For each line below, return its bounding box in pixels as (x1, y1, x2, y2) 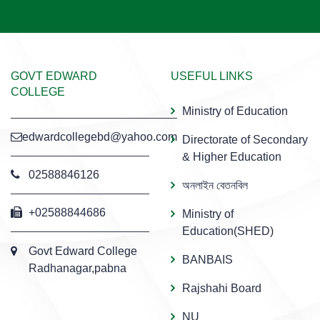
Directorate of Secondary (182, 133, 308, 146)
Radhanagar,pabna (29, 261, 126, 274)
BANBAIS (182, 253, 233, 266)
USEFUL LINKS (171, 69, 253, 82)
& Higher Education (182, 150, 281, 163)
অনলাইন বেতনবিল (182, 179, 248, 191)
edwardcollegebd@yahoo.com (22, 130, 177, 143)
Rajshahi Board (182, 281, 261, 294)
